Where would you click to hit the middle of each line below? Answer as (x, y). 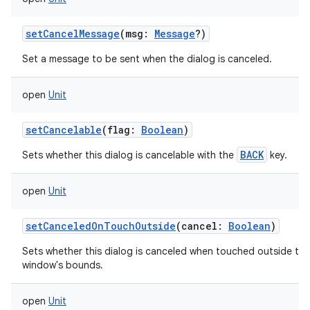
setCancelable (64, 130)
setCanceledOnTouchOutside (101, 226)
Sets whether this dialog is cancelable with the (129, 155)
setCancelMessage (73, 34)
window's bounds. (63, 265)
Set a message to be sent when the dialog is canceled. (147, 59)
